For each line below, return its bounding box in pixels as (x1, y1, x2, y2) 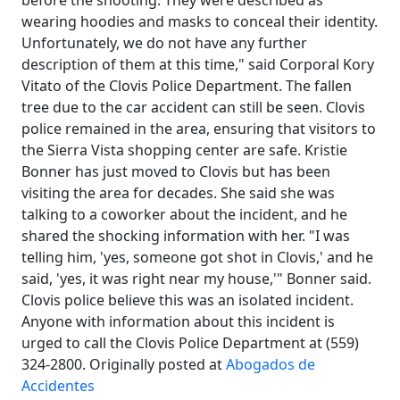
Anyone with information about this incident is (21, 312, 335, 331)
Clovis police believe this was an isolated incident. (21, 290, 354, 310)
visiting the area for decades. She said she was (21, 183, 335, 203)
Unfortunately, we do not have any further (21, 33, 307, 53)
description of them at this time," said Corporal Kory (21, 54, 374, 74)
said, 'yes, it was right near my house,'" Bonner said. (21, 269, 371, 288)
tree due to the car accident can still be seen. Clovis (21, 97, 365, 117)
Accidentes (21, 376, 95, 396)
